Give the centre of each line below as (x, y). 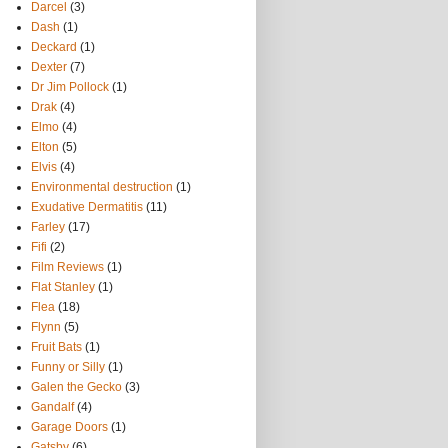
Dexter (49, 67)
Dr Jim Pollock (70, 87)
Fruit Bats (56, 347)
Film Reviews (67, 267)
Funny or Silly (68, 367)
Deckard (54, 47)
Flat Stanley (63, 287)
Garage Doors (69, 427)
